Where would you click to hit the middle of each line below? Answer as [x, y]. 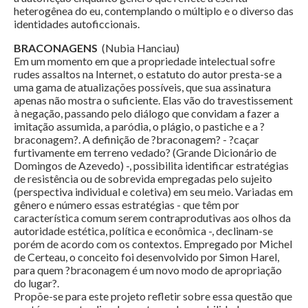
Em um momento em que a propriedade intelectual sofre [144, 61]
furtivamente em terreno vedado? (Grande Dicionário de [145, 153]
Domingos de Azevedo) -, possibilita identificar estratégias [151, 166]
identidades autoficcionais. [77, 24]
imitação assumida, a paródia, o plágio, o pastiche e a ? [139, 126]
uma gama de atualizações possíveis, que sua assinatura [142, 87]
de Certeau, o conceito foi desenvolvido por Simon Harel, [146, 257]
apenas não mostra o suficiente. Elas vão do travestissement [153, 100]
